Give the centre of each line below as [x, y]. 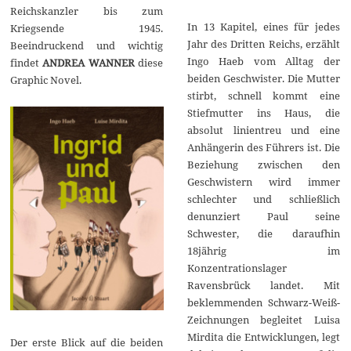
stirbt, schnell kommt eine [263, 95]
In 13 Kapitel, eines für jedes [263, 26]
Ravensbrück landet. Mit [263, 285]
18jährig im [263, 250]
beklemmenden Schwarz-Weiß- [263, 302]
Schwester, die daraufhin [263, 233]
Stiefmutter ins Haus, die [263, 112]
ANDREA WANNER [90, 62]
